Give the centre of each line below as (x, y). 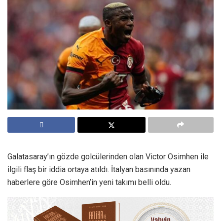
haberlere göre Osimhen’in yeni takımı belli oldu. (89, 182)
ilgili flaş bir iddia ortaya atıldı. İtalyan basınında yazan (99, 169)
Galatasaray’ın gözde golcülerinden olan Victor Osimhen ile (108, 157)
